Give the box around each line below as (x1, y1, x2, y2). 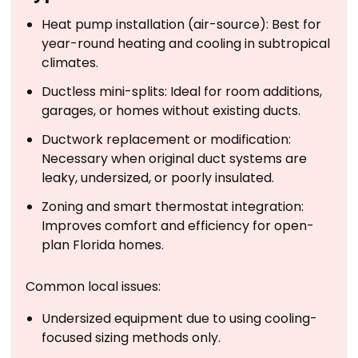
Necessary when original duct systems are (42, 149, 307, 168)
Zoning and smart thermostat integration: (42, 197, 304, 216)
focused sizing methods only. (42, 328, 221, 347)
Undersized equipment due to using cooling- (42, 309, 317, 328)
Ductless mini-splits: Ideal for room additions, (42, 82, 322, 101)
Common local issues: (26, 277, 161, 296)
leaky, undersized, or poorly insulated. (42, 169, 274, 187)
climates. (42, 54, 98, 72)
